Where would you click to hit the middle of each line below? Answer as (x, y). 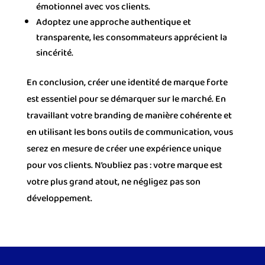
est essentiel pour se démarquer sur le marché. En (126, 99)
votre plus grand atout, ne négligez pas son (113, 182)
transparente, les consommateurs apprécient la (131, 37)
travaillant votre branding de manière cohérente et (129, 115)
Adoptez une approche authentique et (113, 22)
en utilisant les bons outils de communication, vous (130, 132)
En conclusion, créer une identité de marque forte (127, 82)
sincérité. (54, 53)
